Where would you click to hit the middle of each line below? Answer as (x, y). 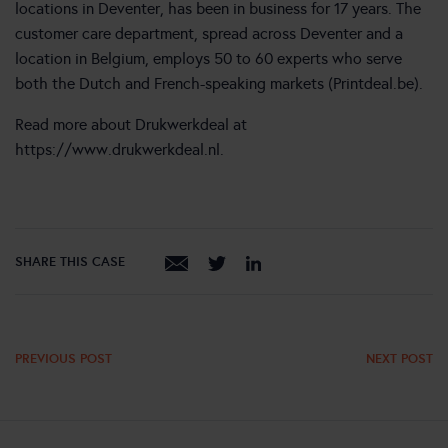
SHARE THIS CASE (70, 261)
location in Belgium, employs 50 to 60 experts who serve (208, 59)
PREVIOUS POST (63, 359)
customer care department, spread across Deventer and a (209, 34)
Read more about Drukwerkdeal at (131, 125)
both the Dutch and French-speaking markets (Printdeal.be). (219, 84)
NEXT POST (399, 359)
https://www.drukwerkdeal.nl (117, 150)
